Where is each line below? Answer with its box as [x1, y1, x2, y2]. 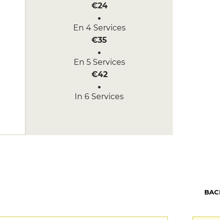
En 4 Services [73, 23, 126, 32]
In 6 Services [75, 92, 124, 101]
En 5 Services [73, 57, 125, 67]
